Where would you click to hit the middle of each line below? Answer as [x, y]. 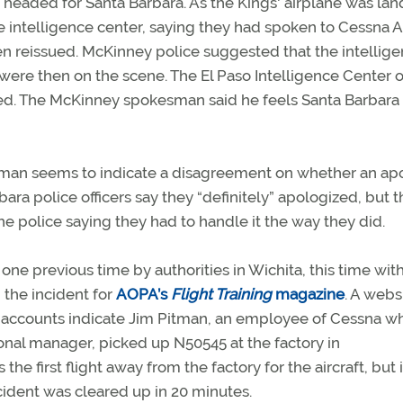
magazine [308, 294]
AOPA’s [143, 294]
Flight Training [221, 294]
